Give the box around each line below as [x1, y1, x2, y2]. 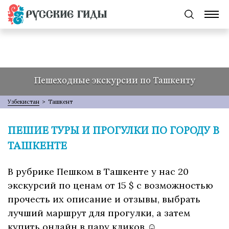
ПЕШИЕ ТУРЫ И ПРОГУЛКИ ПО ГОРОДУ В [8, 126, 219, 137]
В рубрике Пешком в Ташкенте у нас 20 [8, 166, 189, 178]
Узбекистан [8, 98, 39, 106]
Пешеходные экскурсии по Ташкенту [34, 76, 195, 85]
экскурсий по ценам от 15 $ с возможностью [8, 179, 213, 192]
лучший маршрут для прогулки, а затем [8, 207, 190, 219]
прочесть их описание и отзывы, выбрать [8, 193, 200, 205]
